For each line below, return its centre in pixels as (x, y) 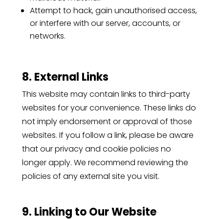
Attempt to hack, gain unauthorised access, (113, 10)
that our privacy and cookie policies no (96, 149)
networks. (47, 36)
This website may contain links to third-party (106, 94)
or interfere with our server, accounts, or (105, 23)
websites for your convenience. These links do (109, 108)
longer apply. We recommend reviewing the (105, 162)
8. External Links (65, 77)
